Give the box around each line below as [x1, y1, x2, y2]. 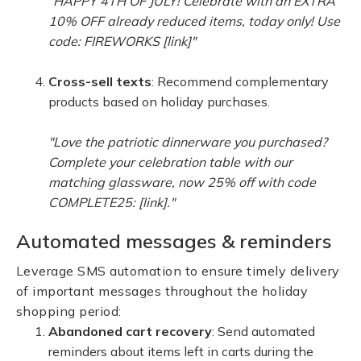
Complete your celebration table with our [48, 154, 293, 170]
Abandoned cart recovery [48, 323, 212, 339]
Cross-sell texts [48, 73, 151, 89]
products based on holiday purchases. [48, 93, 270, 110]
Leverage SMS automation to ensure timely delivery [16, 263, 340, 279]
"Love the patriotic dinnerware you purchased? [48, 134, 327, 150]
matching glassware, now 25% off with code [48, 174, 316, 190]
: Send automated [212, 323, 315, 339]
